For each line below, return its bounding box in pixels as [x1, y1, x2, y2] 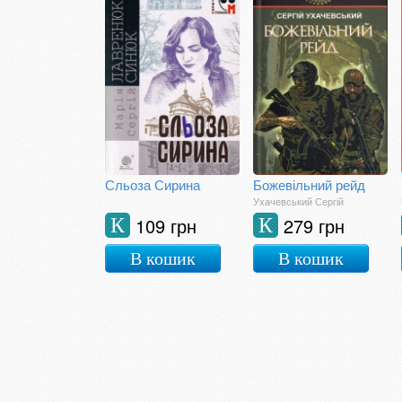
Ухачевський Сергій [253, 194, 344, 208]
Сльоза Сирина [105, 175, 200, 194]
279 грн [284, 213, 345, 239]
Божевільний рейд [253, 175, 365, 194]
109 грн [135, 213, 197, 239]
